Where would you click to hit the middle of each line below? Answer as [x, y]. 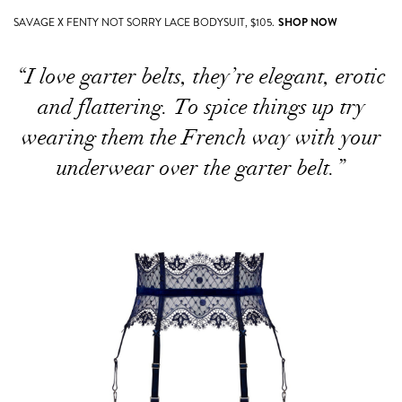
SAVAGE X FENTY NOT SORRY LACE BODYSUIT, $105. [144, 22]
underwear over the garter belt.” [201, 167]
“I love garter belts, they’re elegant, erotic [201, 76]
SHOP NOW [308, 22]
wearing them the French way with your [201, 137]
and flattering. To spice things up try [201, 106]
